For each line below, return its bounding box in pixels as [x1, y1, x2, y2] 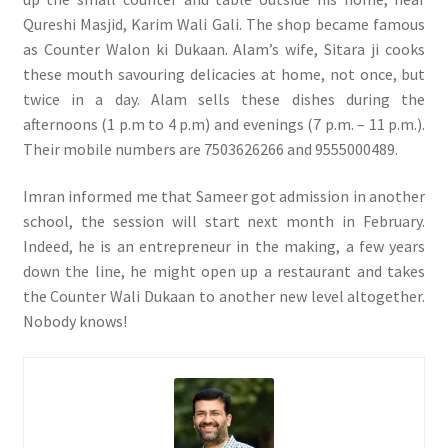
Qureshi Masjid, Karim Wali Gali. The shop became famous [22, 13, 426, 34]
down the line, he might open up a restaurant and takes [22, 261, 426, 282]
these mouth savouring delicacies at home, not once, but [22, 63, 426, 84]
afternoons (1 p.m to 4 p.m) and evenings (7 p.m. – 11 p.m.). [22, 113, 426, 134]
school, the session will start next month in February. [22, 211, 426, 232]
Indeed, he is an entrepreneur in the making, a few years [22, 236, 426, 257]
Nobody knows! [22, 311, 127, 332]
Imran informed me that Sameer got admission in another [22, 186, 426, 207]
